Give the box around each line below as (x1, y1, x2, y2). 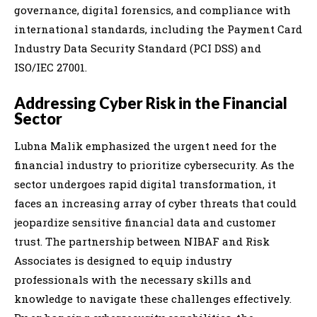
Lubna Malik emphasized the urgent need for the (14, 138, 277, 153)
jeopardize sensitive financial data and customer (14, 214, 276, 229)
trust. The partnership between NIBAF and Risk (14, 234, 270, 248)
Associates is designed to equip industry (14, 253, 232, 267)
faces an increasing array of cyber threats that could (14, 195, 296, 210)
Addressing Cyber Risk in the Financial (14, 93, 287, 113)
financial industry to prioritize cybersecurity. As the (14, 157, 294, 172)
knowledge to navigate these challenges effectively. (14, 291, 292, 306)
